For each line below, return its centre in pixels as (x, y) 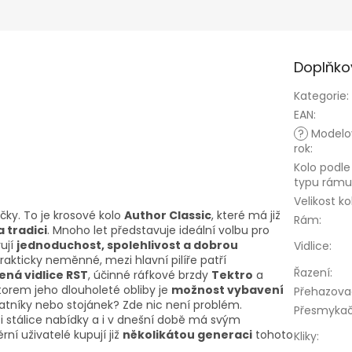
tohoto (273, 335)
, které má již (246, 216)
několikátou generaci (187, 335)
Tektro (232, 275)
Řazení (312, 273)
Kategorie (320, 96)
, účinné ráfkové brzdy (150, 275)
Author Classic (168, 216)
